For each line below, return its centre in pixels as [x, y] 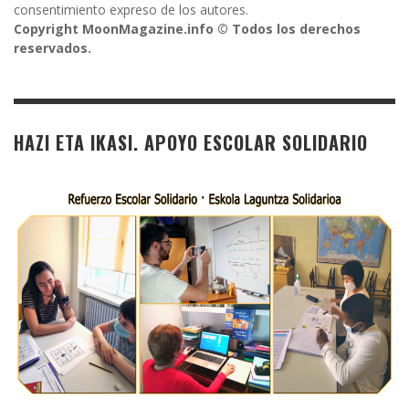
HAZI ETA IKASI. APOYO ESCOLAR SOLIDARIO [191, 142]
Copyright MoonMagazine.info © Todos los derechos [187, 28]
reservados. [52, 47]
